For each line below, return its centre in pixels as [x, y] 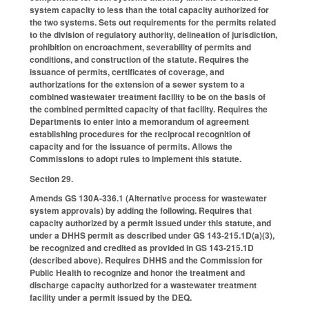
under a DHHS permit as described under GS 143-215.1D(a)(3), [152, 236]
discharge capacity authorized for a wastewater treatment [143, 285]
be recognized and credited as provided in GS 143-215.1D [142, 248]
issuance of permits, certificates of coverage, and [127, 71]
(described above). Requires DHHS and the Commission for [146, 260]
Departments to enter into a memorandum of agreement [139, 121]
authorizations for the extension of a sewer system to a [137, 84]
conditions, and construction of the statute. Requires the [139, 59]
